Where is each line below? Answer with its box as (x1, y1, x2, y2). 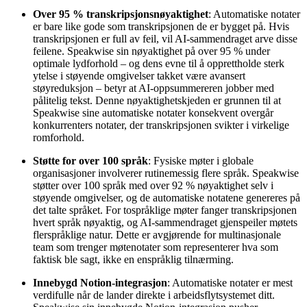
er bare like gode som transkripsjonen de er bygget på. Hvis (33, 20, 289, 32)
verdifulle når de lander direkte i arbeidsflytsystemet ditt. (33, 288, 275, 301)
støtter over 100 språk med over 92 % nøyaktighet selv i (33, 179, 273, 191)
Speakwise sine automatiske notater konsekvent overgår (33, 106, 273, 119)
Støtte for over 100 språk (33, 154, 148, 167)
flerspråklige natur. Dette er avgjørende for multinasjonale (33, 228, 281, 241)
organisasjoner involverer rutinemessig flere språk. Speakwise (33, 167, 299, 179)
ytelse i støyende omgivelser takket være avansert (33, 69, 245, 82)
